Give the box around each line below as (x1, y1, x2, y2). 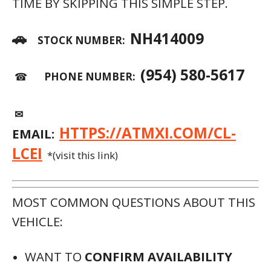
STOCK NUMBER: (38, 33, 130, 47)
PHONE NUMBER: (44, 70, 140, 83)
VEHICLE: (12, 213, 63, 230)
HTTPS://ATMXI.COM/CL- (59, 123, 236, 143)
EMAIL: (12, 125, 54, 142)
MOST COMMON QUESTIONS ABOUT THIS (12, 194, 255, 211)
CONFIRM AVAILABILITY (85, 248, 232, 265)
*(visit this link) (42, 148, 118, 162)
